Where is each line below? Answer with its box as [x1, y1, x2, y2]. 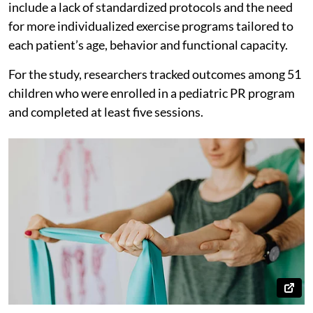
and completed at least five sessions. [8, 103, 205, 119]
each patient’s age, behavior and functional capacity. [8, 36, 290, 52]
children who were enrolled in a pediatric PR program [8, 85, 295, 101]
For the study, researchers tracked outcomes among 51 [8, 66, 301, 82]
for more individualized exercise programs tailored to [8, 17, 293, 34]
